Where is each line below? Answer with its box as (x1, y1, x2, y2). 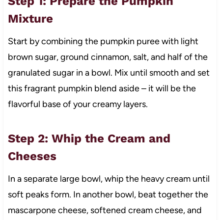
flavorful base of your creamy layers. (7, 99, 148, 110)
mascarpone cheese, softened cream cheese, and (7, 205, 202, 216)
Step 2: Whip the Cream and (7, 132, 170, 146)
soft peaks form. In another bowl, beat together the (7, 189, 208, 200)
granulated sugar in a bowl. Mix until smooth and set (7, 67, 210, 79)
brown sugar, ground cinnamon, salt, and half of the (7, 52, 208, 63)
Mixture (7, 12, 53, 26)
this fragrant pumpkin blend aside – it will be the (7, 83, 196, 94)
